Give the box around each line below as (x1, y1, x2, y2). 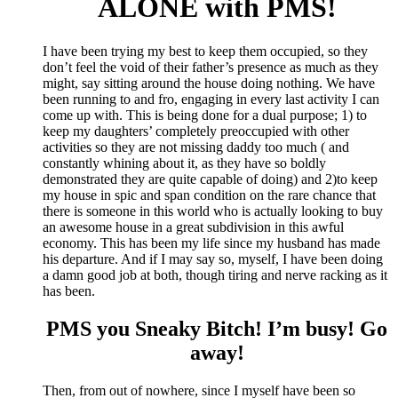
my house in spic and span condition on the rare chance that (43, 187, 376, 203)
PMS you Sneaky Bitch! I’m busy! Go (46, 316, 387, 340)
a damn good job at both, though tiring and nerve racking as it (43, 267, 387, 283)
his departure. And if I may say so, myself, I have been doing (43, 251, 383, 267)
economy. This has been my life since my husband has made (43, 235, 380, 251)
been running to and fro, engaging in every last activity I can (43, 91, 379, 107)
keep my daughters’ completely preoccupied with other (43, 123, 349, 139)
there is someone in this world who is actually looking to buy (43, 203, 383, 219)
